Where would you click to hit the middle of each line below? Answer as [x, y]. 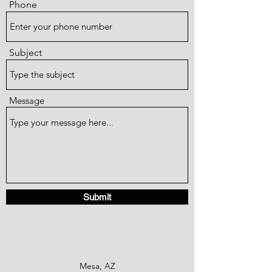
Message [27, 100]
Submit [97, 197]
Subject [25, 53]
